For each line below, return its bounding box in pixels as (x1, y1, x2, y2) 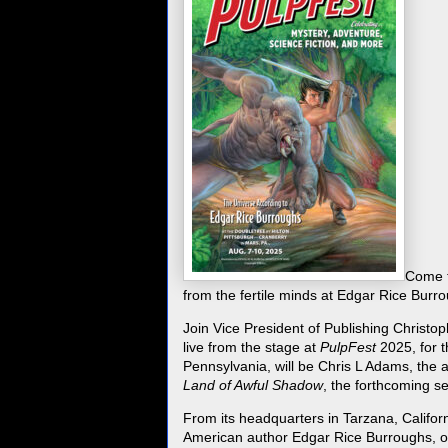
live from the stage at (183, 339, 320, 356)
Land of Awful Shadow (183, 377, 323, 394)
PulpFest (320, 339, 376, 356)
